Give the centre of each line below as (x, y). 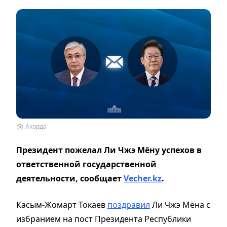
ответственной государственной (86, 164)
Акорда (36, 126)
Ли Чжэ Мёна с (180, 204)
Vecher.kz (143, 178)
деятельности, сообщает (70, 178)
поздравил (129, 204)
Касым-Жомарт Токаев (62, 204)
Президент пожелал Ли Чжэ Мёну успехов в (109, 150)
